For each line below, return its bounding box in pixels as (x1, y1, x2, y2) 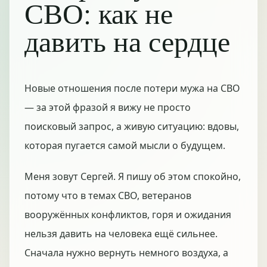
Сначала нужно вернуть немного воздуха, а (24, 246, 228, 259)
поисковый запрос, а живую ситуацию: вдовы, (24, 120, 239, 133)
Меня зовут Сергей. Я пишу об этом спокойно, (24, 170, 241, 183)
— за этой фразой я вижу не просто (24, 101, 191, 114)
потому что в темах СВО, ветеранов (24, 189, 191, 202)
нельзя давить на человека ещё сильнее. (24, 227, 218, 240)
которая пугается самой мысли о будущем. (24, 139, 225, 152)
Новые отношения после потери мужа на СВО (24, 82, 240, 95)
